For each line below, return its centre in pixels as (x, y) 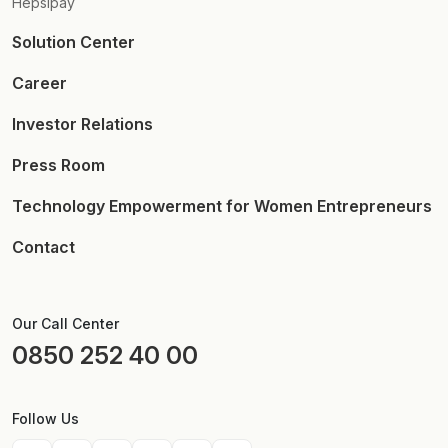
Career (39, 83)
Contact (43, 247)
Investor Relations (82, 124)
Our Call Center (65, 324)
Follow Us (45, 419)
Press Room (58, 165)
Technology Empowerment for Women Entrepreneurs (222, 206)
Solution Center (73, 42)
